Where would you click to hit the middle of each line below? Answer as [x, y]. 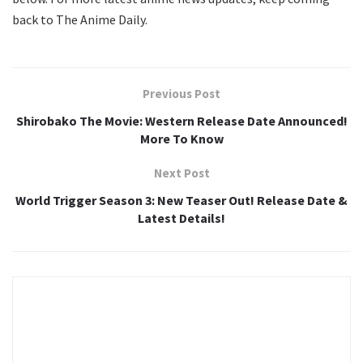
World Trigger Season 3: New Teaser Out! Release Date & [181, 201]
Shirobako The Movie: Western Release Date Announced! [181, 121]
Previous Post [181, 94]
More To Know [181, 139]
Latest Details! [181, 218]
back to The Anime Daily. [80, 20]
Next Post [181, 173]
